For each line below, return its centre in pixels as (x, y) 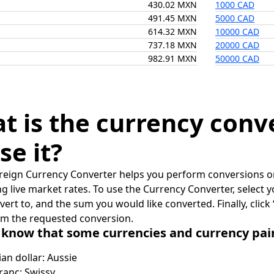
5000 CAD (235, 18)
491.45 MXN (172, 18)
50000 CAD (237, 58)
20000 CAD (237, 45)
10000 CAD (237, 31)
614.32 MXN (172, 31)
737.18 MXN (172, 45)
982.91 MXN (172, 58)
